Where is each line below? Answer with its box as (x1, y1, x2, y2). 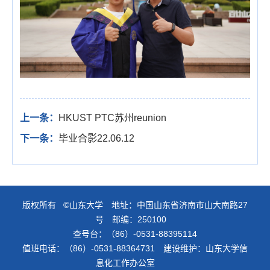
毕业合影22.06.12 (58, 133, 134, 143)
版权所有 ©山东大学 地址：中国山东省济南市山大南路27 (22, 199, 248, 210)
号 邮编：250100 (95, 214, 175, 224)
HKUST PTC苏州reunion (58, 112, 166, 123)
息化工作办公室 (96, 257, 174, 268)
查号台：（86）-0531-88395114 (73, 228, 197, 239)
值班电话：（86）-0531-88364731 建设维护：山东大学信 (22, 243, 248, 253)
